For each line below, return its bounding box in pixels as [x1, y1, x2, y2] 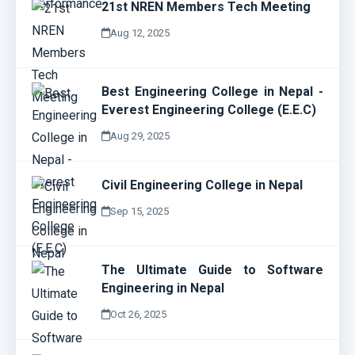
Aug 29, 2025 [110, 130, 170, 142]
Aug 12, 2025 [110, 27, 170, 39]
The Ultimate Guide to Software [101, 262, 323, 277]
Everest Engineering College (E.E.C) [101, 102, 316, 117]
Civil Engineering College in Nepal [101, 177, 303, 193]
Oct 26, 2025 [110, 308, 166, 320]
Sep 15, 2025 [110, 205, 169, 217]
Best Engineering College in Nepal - [101, 84, 323, 99]
